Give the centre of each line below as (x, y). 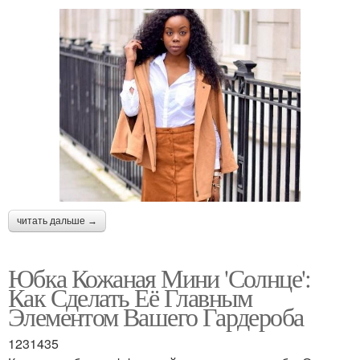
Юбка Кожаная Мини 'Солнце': (160, 278)
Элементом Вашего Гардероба (156, 317)
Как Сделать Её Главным (130, 297)
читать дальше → (57, 221)
